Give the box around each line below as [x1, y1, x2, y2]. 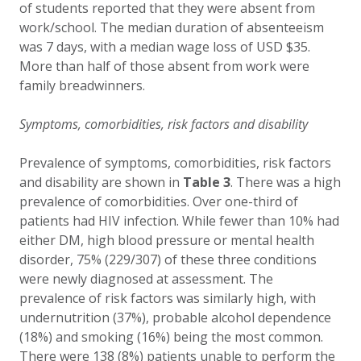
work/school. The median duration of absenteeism [19, 19, 324, 36]
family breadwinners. [19, 77, 148, 94]
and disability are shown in [19, 173, 183, 191]
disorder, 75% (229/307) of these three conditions [19, 251, 317, 268]
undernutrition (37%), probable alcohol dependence [19, 309, 331, 326]
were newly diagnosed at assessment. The [19, 270, 273, 288]
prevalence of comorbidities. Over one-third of [19, 193, 298, 210]
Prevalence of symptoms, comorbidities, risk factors [19, 154, 331, 172]
